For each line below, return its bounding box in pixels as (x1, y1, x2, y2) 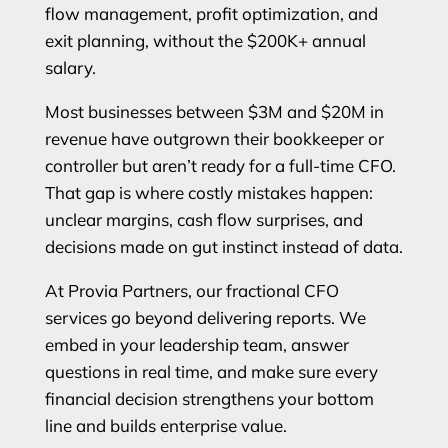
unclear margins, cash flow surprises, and (44, 208, 363, 230)
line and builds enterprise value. (44, 414, 287, 436)
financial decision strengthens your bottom (44, 387, 374, 409)
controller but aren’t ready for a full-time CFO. (44, 154, 396, 176)
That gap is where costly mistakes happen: (44, 181, 373, 203)
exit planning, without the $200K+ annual (44, 29, 366, 51)
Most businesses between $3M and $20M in (44, 100, 384, 122)
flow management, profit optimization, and (44, 2, 378, 24)
